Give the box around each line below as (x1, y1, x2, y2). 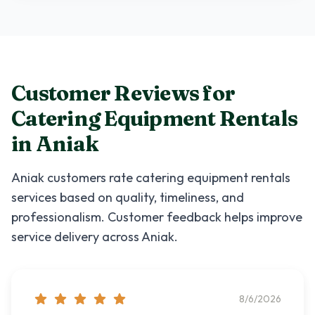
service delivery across (11, 229, 141, 245)
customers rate (44, 169, 136, 186)
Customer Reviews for (11, 80, 235, 106)
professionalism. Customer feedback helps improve (11, 209, 302, 225)
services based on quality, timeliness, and (11, 189, 244, 205)
